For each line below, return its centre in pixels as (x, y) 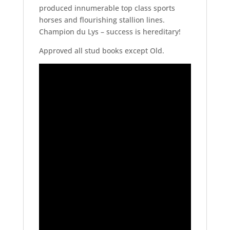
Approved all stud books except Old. (101, 51)
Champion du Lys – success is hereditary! (110, 32)
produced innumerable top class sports (107, 8)
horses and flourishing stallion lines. (102, 20)
